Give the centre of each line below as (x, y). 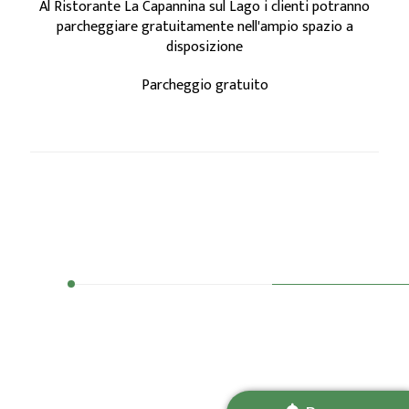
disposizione (204, 47)
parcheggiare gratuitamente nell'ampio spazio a (204, 27)
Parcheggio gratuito (204, 86)
